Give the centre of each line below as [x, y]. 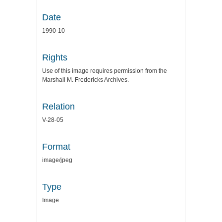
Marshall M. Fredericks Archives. [85, 80]
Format [56, 147]
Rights [55, 57]
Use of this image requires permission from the [105, 71]
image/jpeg [57, 160]
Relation [58, 107]
